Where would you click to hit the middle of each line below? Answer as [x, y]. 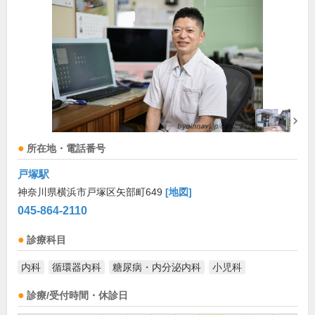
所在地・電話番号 [66, 149]
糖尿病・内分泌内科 [157, 268]
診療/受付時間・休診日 [77, 296]
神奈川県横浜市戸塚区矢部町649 [91, 192]
